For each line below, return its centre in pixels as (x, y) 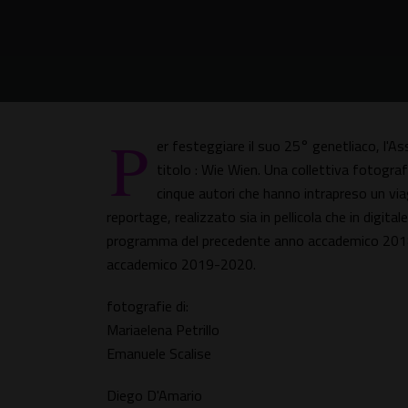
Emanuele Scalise (159, 353)
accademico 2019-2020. (181, 264)
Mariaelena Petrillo (163, 330)
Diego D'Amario (154, 395)
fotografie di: (148, 306)
